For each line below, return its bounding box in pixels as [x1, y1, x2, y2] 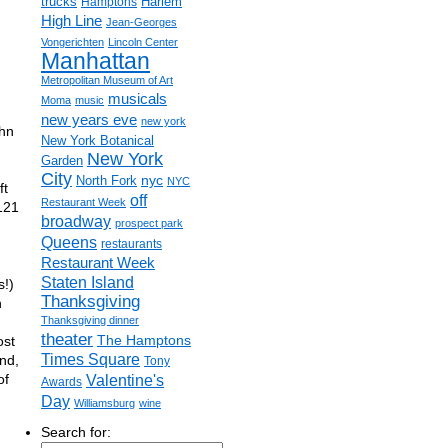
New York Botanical [41, 133, 154, 148]
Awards [41, 375, 82, 389]
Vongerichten [41, 36, 104, 48]
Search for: [41, 424, 111, 440]
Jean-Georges [106, 16, 177, 28]
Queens [41, 234, 97, 251]
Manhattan [41, 48, 150, 74]
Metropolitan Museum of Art [41, 74, 173, 86]
